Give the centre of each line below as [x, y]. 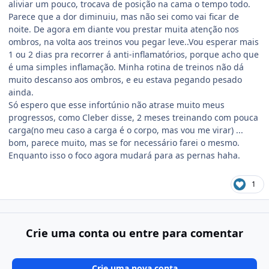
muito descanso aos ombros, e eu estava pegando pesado [125, 79]
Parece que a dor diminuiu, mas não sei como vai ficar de [124, 16]
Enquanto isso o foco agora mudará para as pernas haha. [124, 155]
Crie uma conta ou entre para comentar [134, 233]
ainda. [22, 92]
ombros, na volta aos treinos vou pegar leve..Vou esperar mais [134, 41]
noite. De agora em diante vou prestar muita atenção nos [124, 29]
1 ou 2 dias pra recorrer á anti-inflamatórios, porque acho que [134, 54]
